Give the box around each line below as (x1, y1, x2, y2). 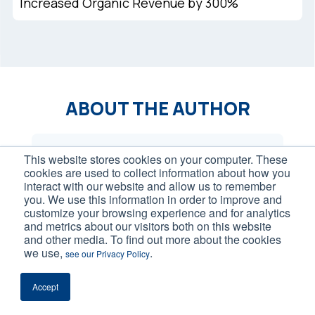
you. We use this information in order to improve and (24, 191, 282, 207)
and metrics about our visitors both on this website (24, 218, 271, 234)
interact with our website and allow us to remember (24, 178, 276, 194)
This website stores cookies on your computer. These (24, 151, 288, 167)
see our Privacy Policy (65, 247, 150, 259)
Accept (32, 281, 58, 292)
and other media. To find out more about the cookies (24, 231, 281, 247)
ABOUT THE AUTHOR (65, 96, 250, 122)
